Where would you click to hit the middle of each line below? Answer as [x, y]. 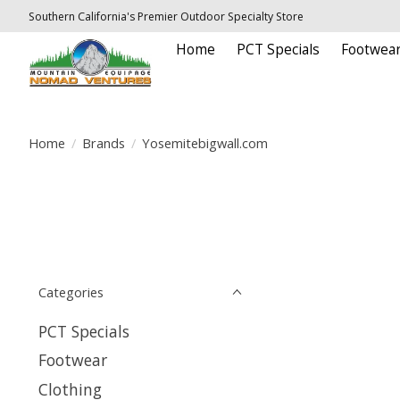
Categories [71, 292]
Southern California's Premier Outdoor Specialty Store [166, 16]
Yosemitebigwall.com [204, 142]
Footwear [73, 360]
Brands [103, 142]
